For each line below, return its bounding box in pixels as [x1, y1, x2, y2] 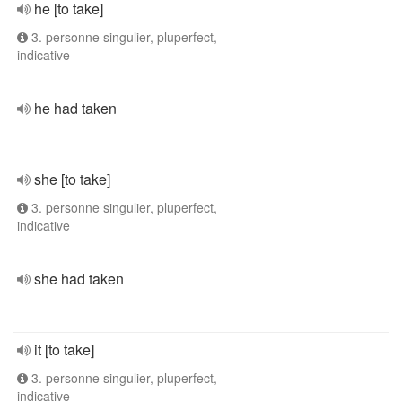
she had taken [34, 268, 124, 289]
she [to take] [34, 169, 110, 189]
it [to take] [34, 339, 94, 360]
